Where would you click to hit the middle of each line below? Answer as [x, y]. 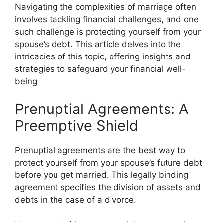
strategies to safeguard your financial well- [100, 69]
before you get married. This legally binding [102, 175]
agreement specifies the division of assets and [108, 187]
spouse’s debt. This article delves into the [98, 44]
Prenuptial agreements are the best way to [100, 150]
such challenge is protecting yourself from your [108, 32]
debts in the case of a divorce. [76, 199]
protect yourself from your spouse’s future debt [109, 162]
